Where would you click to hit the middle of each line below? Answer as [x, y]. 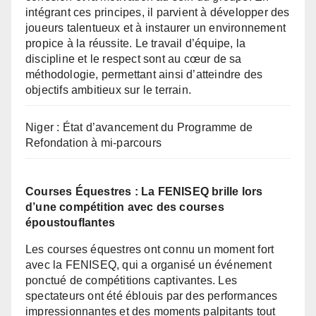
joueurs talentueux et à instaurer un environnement [156, 28]
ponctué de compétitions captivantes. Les [131, 280]
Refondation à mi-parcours [93, 142]
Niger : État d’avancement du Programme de [139, 127]
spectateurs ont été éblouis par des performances [152, 296]
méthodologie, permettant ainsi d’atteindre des [144, 74]
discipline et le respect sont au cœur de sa [134, 59]
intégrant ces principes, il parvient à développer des [158, 12]
